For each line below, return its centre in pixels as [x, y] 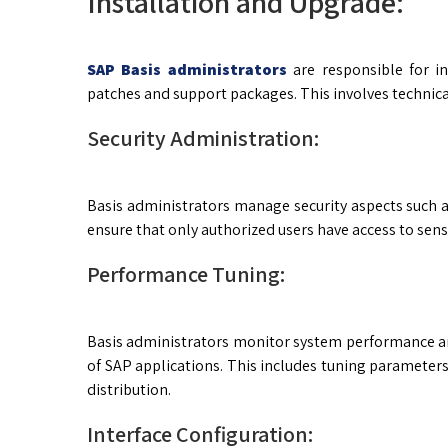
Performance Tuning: [186, 274]
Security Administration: [203, 138]
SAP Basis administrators [187, 70]
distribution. [129, 390]
